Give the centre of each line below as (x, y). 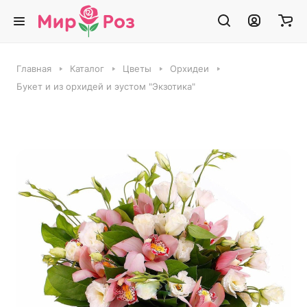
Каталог (87, 69)
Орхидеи (189, 69)
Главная (34, 69)
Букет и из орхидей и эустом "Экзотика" (106, 86)
